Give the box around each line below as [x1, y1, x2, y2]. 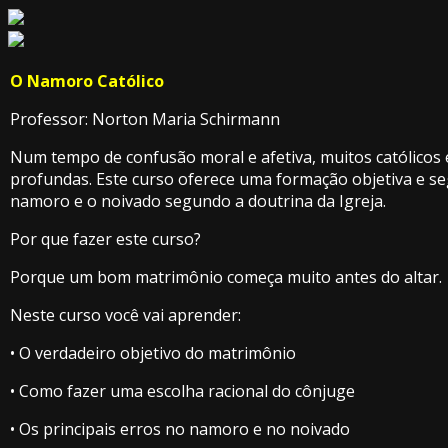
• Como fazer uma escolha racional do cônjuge [10, 380, 355, 402]
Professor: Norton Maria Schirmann [10, 108, 280, 130]
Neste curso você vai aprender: [10, 304, 241, 326]
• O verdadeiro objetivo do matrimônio [10, 342, 296, 364]
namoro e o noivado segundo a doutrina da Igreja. [10, 190, 386, 212]
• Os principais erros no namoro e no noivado [10, 418, 350, 440]
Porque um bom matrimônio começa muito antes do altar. [10, 266, 442, 288]
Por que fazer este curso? [10, 228, 201, 250]
